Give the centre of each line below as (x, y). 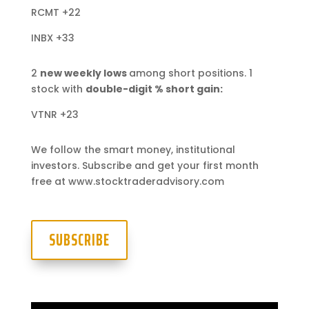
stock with (58, 89)
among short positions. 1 (190, 73)
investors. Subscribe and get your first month (144, 165)
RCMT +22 (56, 12)
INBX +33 (52, 38)
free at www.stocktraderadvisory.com (127, 181)
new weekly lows (84, 73)
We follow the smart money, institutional (133, 149)
